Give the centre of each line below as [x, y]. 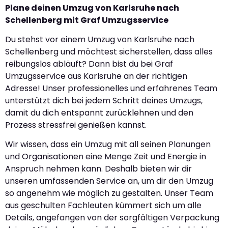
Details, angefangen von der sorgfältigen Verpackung [112, 218]
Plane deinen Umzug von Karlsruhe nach [92, 8]
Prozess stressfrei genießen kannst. [76, 125]
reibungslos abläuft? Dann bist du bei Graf [89, 64]
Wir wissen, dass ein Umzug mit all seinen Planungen [108, 145]
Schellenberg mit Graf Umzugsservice [87, 20]
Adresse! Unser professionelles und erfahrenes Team [111, 88]
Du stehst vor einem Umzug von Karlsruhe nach [100, 39]
